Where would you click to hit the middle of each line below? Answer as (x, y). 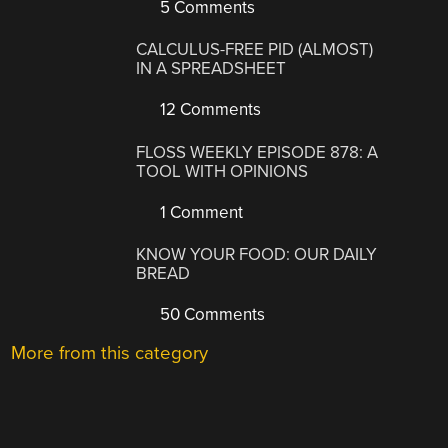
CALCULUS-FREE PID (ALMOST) (255, 50)
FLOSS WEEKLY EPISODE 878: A (257, 152)
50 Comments (211, 315)
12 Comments (209, 110)
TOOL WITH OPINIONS (222, 171)
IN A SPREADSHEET (211, 69)
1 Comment (200, 212)
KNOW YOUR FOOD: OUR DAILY (257, 255)
